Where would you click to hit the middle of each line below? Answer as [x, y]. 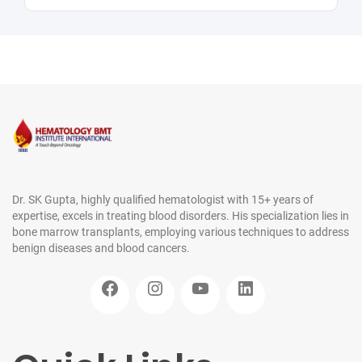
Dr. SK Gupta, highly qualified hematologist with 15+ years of [163, 199]
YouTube [215, 278]
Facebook [124, 278]
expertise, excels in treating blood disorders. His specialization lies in [181, 215]
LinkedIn [260, 278]
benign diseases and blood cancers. [101, 248]
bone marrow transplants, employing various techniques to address [181, 232]
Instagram [173, 278]
